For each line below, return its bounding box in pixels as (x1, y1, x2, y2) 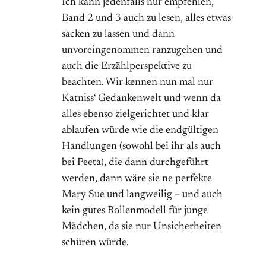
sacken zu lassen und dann (62, 29, 175, 40)
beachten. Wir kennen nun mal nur (62, 77, 213, 88)
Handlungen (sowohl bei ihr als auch (62, 141, 221, 153)
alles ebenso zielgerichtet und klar (62, 109, 209, 121)
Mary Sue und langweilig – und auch (62, 189, 223, 201)
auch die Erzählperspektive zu (62, 61, 192, 72)
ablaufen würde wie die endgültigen (62, 125, 218, 137)
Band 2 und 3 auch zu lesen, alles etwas (62, 13, 231, 24)
